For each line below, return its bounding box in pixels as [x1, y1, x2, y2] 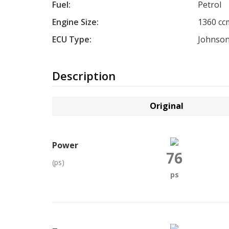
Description [52, 68, 116, 83]
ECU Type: [52, 34, 91, 45]
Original [150, 100, 184, 111]
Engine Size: [52, 16, 99, 28]
